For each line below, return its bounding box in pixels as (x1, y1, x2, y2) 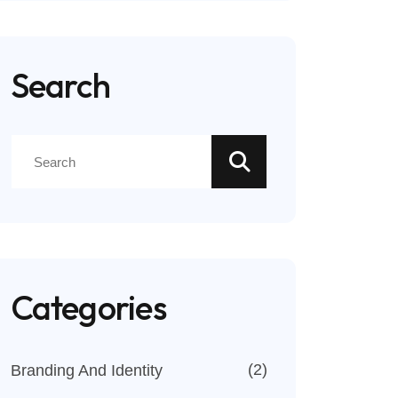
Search (10, 64, 110, 107)
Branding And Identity (10, 362, 163, 379)
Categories (10, 286, 166, 329)
